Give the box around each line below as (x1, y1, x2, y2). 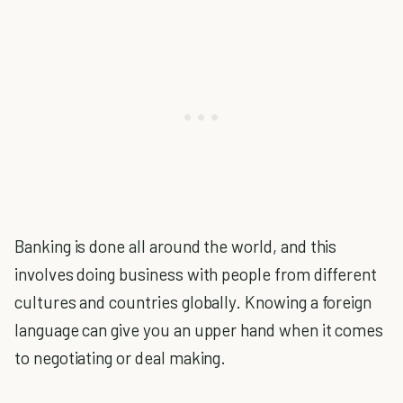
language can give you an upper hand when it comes (14, 319, 384, 340)
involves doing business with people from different (14, 264, 378, 284)
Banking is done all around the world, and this (14, 236, 337, 256)
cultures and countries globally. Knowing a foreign (14, 291, 372, 312)
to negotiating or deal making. (14, 347, 227, 368)
